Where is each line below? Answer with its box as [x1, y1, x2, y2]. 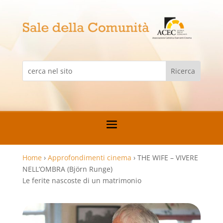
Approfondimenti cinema [47, 152, 131, 162]
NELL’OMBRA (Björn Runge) [22, 164, 112, 174]
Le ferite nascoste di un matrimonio [22, 175, 141, 185]
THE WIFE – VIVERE [137, 152, 198, 162]
